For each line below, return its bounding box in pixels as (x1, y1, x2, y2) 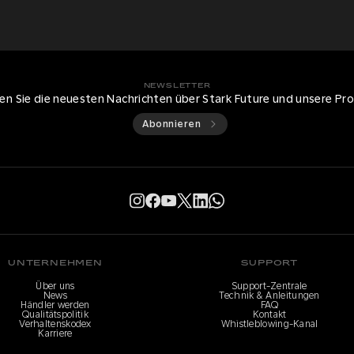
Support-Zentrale (232, 281, 307, 292)
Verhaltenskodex (19, 318, 92, 330)
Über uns (36, 281, 75, 292)
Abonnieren (142, 119, 201, 130)
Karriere (38, 328, 73, 339)
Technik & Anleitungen (219, 290, 320, 301)
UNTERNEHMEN (8, 259, 103, 267)
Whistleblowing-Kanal (220, 318, 318, 330)
